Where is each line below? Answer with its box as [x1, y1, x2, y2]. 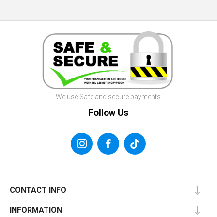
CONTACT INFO [10, 186, 66, 195]
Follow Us [88, 107, 128, 119]
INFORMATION [10, 205, 62, 215]
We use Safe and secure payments [56, 93, 161, 101]
